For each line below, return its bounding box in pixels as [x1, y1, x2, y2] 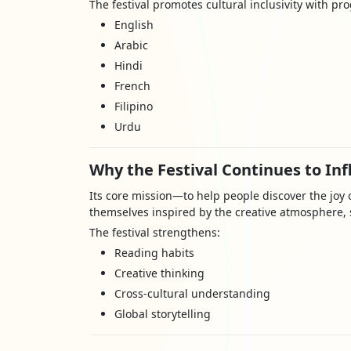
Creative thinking [114, 266, 204, 280]
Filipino [114, 99, 153, 114]
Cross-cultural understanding [114, 286, 270, 301]
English [114, 17, 154, 32]
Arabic [114, 38, 148, 52]
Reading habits [114, 245, 194, 260]
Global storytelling [114, 306, 211, 321]
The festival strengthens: [89, 225, 220, 240]
